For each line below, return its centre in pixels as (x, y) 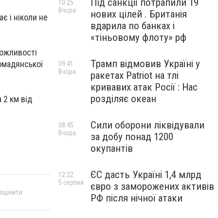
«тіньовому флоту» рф (138, 37)
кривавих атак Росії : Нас (144, 87)
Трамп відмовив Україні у (145, 64)
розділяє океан (123, 99)
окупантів (112, 148)
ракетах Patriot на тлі (135, 75)
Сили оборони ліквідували (147, 125)
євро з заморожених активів (152, 186)
